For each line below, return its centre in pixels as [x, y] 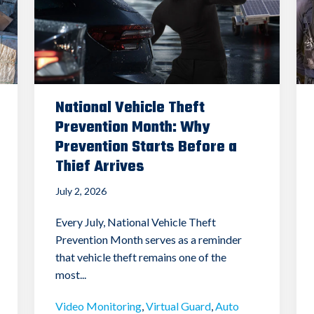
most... [70, 274]
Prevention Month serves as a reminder [148, 239]
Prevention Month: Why [132, 127]
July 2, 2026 [81, 191]
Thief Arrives [100, 166]
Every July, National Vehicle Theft [135, 221]
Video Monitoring [98, 306]
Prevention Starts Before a [146, 147]
